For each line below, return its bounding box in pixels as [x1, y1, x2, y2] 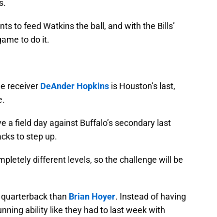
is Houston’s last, [109, 81, 175, 92]
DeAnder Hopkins [40, 81, 109, 92]
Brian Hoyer [69, 191, 115, 202]
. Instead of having [115, 191, 186, 202]
